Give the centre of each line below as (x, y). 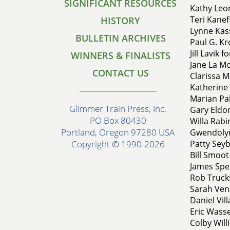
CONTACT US (120, 73)
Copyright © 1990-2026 (118, 144)
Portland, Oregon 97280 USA (118, 132)
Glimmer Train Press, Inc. (118, 109)
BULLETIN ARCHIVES (120, 38)
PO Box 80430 (118, 121)
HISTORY (120, 21)
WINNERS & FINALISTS (120, 55)
